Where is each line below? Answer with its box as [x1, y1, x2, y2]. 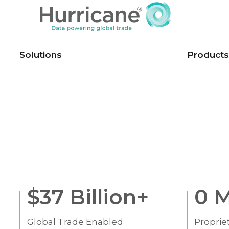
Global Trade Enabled [27, 217, 123, 227]
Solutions [19, 50, 62, 60]
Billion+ [63, 185, 149, 210]
